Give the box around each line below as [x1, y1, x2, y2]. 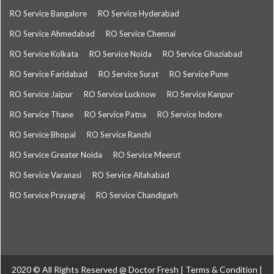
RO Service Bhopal [10, 130, 76, 139]
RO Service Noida [89, 49, 152, 59]
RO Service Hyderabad [98, 9, 179, 18]
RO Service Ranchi [87, 130, 151, 139]
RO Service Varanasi [10, 170, 81, 180]
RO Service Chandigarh [96, 190, 178, 200]
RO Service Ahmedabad [10, 29, 95, 39]
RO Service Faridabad [10, 69, 87, 79]
